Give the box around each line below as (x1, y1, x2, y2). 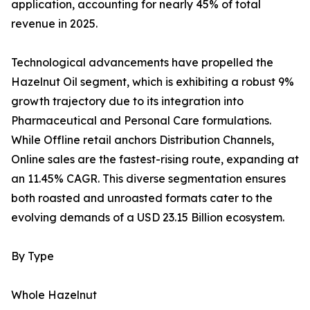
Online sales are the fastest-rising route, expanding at (11, 152, 299, 167)
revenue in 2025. (11, 17, 98, 31)
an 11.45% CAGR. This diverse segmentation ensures (11, 172, 286, 186)
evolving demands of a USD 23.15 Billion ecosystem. (11, 210, 284, 225)
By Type (11, 249, 54, 264)
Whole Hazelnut (11, 288, 97, 302)
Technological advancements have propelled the (11, 55, 273, 70)
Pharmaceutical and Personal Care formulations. (11, 113, 271, 128)
